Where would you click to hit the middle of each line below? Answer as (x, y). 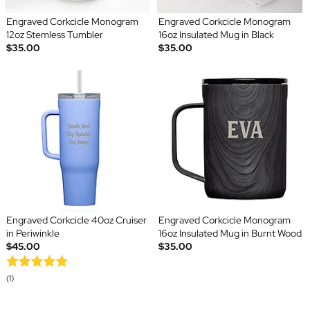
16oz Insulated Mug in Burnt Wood (230, 234)
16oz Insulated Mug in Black (216, 35)
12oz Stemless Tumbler (54, 35)
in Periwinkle (33, 234)
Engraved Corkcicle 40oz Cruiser (76, 220)
